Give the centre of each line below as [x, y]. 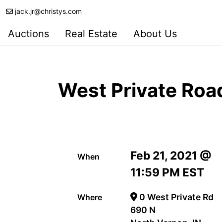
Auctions [28, 34]
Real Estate [91, 34]
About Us [155, 34]
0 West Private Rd [175, 197]
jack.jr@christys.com [48, 11]
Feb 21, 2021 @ [171, 155]
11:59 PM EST [167, 172]
